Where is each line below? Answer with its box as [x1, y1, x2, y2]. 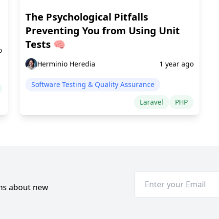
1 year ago [159, 59, 194, 69]
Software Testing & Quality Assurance [31, 80, 154, 89]
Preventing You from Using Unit [25, 24, 180, 38]
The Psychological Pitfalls [25, 10, 148, 24]
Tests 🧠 [25, 38, 66, 51]
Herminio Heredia [37, 59, 95, 69]
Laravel [140, 97, 163, 107]
